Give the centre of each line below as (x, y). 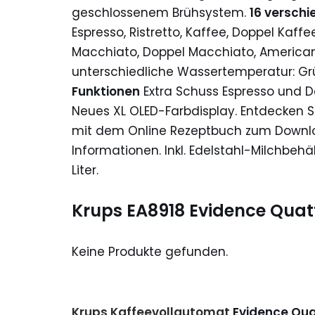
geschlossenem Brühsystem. (161, 13)
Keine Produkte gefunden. (150, 252)
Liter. (85, 171)
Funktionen (106, 92)
